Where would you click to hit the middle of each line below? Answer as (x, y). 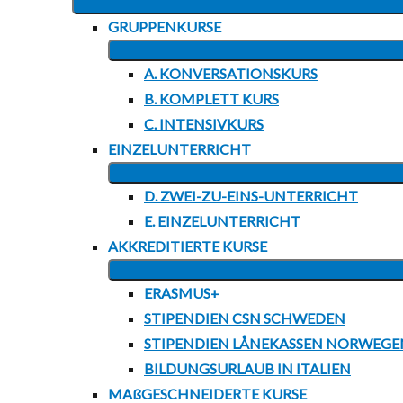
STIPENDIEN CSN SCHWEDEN (245, 318)
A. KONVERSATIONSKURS (231, 73)
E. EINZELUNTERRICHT (222, 221)
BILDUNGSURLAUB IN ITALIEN (247, 368)
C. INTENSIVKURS (204, 124)
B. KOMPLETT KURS (211, 99)
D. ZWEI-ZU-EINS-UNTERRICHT (251, 196)
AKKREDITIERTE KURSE (188, 246)
